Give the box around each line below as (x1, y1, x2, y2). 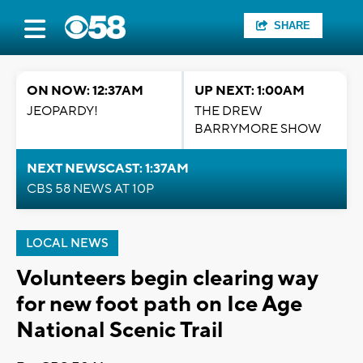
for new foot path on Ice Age (16, 290, 302, 318)
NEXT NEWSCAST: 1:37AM (27, 160, 189, 177)
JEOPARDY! (27, 103, 98, 119)
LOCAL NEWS (26, 236, 109, 251)
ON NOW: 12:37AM (27, 83, 143, 99)
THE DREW (194, 103, 263, 119)
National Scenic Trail (16, 316, 223, 344)
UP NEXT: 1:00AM (194, 83, 305, 99)
